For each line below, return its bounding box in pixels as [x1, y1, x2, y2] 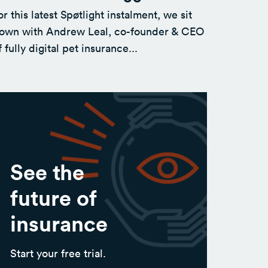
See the [10, 157, 84, 186]
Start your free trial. [10, 246, 106, 261]
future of [10, 183, 97, 212]
